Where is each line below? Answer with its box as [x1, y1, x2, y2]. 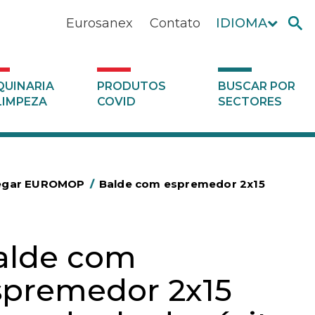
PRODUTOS [96, 79, 166, 93]
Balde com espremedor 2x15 [98, 177, 265, 191]
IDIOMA [215, 15, 267, 31]
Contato [149, 15, 200, 31]
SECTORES [217, 95, 282, 108]
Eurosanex [65, 15, 133, 31]
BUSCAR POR [217, 79, 295, 93]
